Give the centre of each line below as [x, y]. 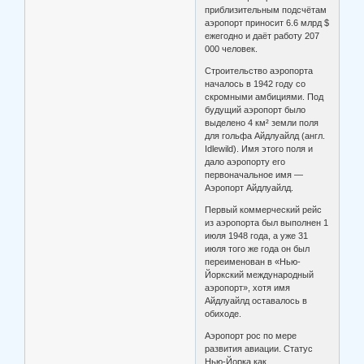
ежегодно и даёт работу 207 [262, 36]
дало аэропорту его [245, 162]
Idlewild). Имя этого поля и [259, 149]
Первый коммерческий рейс [264, 210]
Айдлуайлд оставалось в [256, 301]
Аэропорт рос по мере [251, 336]
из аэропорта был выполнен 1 [267, 223]
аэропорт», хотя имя [248, 288]
